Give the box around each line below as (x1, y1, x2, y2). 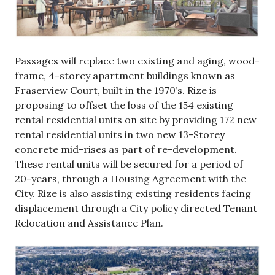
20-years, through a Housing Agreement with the (15, 172, 246, 185)
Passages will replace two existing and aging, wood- (15, 55, 260, 68)
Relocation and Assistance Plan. (15, 217, 163, 230)
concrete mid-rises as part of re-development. (15, 143, 237, 156)
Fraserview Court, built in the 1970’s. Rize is (15, 84, 217, 97)
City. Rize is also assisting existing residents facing (15, 187, 251, 200)
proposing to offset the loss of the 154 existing (15, 99, 233, 112)
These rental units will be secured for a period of (15, 158, 243, 171)
